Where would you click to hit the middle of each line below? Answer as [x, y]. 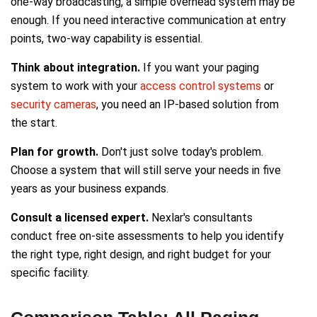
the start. [34, 123]
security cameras [53, 105]
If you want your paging [200, 68]
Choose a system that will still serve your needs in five [146, 171]
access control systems [201, 86]
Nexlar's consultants [201, 218]
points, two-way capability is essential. [106, 39]
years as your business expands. [90, 189]
